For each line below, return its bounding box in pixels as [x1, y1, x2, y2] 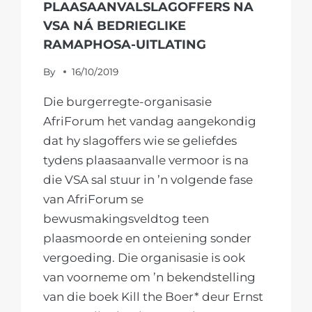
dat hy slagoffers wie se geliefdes [43, 133, 237, 148]
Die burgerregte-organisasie [43, 94, 212, 109]
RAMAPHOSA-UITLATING [43, 36, 207, 52]
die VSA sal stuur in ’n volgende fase [43, 172, 253, 187]
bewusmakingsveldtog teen [43, 211, 210, 226]
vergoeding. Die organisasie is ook [43, 250, 246, 265]
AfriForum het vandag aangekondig [43, 114, 257, 128]
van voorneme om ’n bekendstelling [43, 270, 256, 284]
